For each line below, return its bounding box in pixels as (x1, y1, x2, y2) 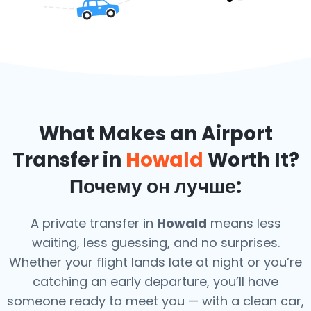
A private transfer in (30, 215, 157, 232)
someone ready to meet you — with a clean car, (7, 292, 304, 310)
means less (206, 215, 281, 232)
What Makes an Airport (38, 120, 273, 147)
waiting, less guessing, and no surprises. (31, 234, 280, 251)
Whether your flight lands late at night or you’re (9, 253, 302, 271)
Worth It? (203, 146, 299, 174)
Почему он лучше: (69, 173, 242, 200)
